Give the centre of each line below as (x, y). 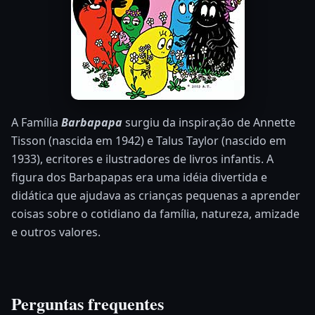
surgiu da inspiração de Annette (209, 122)
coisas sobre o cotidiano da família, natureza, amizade (155, 213)
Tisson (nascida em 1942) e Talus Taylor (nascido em (149, 140)
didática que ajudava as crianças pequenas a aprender (156, 195)
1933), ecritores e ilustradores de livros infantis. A (142, 159)
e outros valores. (56, 232)
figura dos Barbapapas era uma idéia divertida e (139, 177)
